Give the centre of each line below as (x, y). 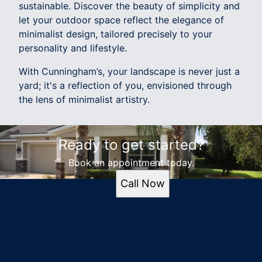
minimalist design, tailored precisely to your (116, 34)
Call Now (143, 183)
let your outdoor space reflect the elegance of (121, 20)
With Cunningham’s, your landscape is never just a (129, 71)
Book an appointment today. (131, 162)
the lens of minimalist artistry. (84, 99)
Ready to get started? (131, 144)
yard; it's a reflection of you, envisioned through (125, 85)
